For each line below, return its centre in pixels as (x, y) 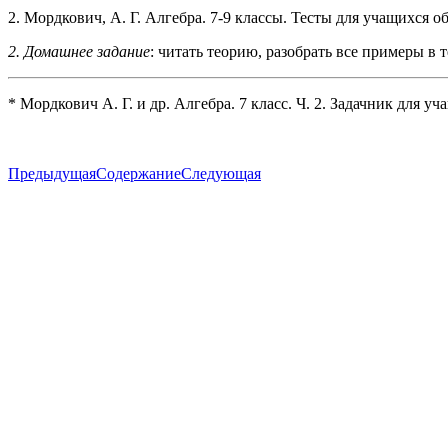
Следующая (221, 173)
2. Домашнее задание (79, 51)
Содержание (138, 173)
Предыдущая (52, 173)
